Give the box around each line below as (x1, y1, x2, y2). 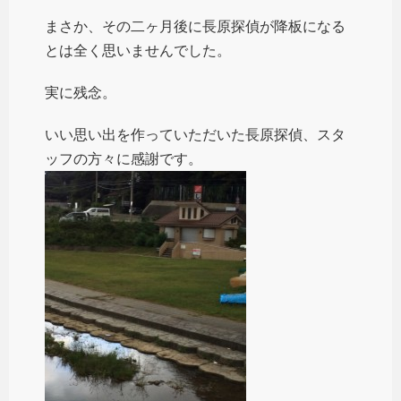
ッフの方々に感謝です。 (45, 150, 202, 166)
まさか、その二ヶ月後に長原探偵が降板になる (45, 18, 346, 34)
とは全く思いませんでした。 (45, 42, 231, 58)
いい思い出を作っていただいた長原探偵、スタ (45, 126, 346, 142)
